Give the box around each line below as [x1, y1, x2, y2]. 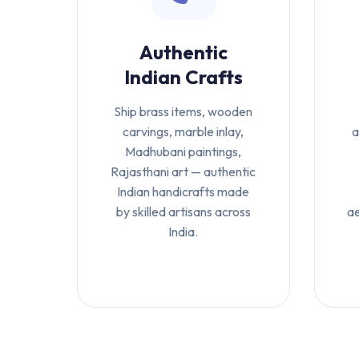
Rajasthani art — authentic [111, 163, 256, 179]
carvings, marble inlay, [123, 123, 244, 139]
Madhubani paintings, [125, 143, 242, 159]
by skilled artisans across [115, 204, 251, 220]
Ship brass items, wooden [114, 103, 253, 119]
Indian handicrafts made [117, 184, 250, 200]
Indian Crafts [123, 65, 243, 89]
